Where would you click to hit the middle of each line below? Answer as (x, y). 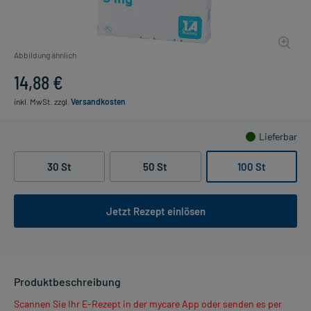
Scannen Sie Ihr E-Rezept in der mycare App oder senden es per (148, 303)
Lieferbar (278, 136)
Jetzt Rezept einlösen (155, 211)
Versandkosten (98, 101)
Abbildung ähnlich (45, 54)
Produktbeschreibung (67, 281)
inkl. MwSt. (33, 101)
